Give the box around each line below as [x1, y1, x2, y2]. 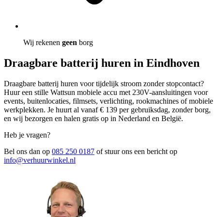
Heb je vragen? [4, 130, 50, 139]
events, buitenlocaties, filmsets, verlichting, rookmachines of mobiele [4, 96, 213, 105]
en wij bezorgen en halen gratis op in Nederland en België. [4, 114, 183, 123]
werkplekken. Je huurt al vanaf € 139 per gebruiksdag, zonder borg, [4, 105, 211, 114]
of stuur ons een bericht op [94, 147, 177, 155]
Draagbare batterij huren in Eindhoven [4, 56, 200, 69]
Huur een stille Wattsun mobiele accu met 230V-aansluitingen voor [4, 88, 208, 96]
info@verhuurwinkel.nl [4, 155, 76, 164]
